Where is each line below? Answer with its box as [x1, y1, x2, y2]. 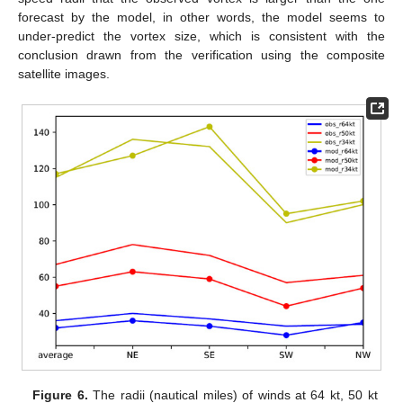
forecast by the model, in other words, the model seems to [18, 10, 385, 25]
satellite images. [18, 67, 110, 82]
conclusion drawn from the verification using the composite [18, 48, 385, 63]
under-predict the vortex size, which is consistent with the [18, 29, 385, 44]
